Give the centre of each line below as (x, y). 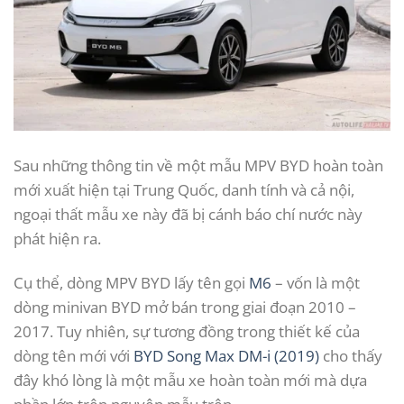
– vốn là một (316, 283)
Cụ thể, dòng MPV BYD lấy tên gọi (129, 283)
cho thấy (351, 356)
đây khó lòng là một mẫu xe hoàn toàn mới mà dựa (190, 381)
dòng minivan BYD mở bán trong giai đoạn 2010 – (185, 308)
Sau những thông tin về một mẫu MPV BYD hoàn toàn (198, 166)
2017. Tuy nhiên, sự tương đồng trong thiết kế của (187, 332)
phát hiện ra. (57, 239)
